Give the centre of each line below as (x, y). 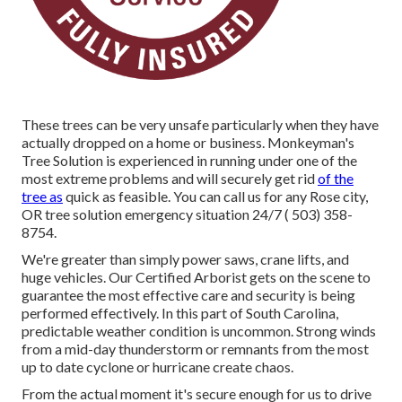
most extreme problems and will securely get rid (170, 179)
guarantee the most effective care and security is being (188, 295)
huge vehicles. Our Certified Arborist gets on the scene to (196, 277)
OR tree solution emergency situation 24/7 (153, 214)
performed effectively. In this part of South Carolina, (180, 313)
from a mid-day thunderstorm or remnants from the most (195, 349)
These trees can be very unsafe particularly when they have (200, 125)
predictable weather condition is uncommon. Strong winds (199, 331)
